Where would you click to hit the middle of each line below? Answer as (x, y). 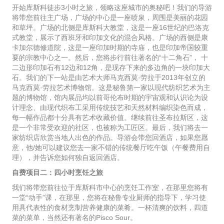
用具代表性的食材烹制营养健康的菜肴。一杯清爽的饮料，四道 (110, 208)
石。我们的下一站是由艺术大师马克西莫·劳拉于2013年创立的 (109, 78)
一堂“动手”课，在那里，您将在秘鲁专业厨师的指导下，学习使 (109, 198)
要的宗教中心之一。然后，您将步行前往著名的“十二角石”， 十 (110, 58)
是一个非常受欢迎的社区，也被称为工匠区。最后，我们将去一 (110, 128)
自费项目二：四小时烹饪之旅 (57, 173)
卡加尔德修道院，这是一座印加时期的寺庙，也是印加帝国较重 (110, 48)
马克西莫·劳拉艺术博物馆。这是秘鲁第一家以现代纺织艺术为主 (111, 88)
